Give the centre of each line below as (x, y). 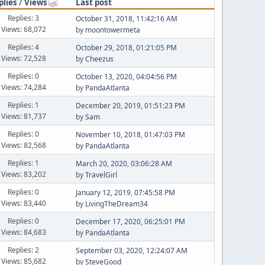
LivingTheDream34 (116, 204)
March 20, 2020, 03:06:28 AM (124, 164)
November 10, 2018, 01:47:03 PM (130, 135)
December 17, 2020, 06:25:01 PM (130, 222)
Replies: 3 (24, 18)
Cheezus (99, 59)
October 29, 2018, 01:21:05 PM (126, 48)
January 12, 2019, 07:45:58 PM (125, 193)
